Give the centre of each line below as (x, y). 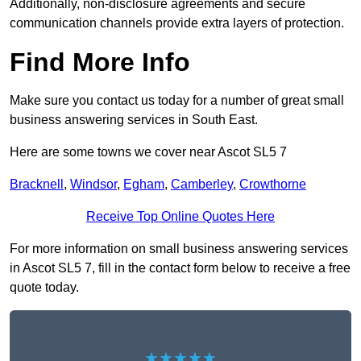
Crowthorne (273, 185)
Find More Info (100, 62)
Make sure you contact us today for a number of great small (177, 101)
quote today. (44, 288)
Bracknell (37, 185)
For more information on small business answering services (179, 249)
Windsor (93, 185)
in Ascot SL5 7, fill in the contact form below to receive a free (180, 268)
